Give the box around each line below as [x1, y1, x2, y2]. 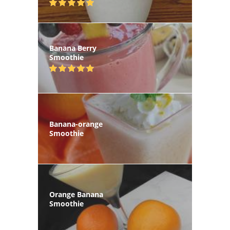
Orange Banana [49, 189, 103, 199]
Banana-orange [49, 119, 103, 129]
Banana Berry [49, 43, 97, 53]
